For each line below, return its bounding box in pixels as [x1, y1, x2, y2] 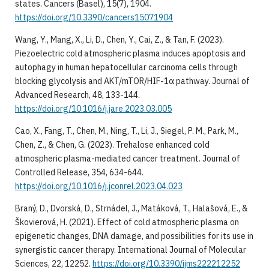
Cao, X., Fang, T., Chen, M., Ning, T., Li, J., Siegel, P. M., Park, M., [14, 125, 238, 136]
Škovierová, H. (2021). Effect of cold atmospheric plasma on [14, 216, 239, 228]
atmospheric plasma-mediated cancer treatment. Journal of [14, 153, 240, 164]
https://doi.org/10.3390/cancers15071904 [14, 11, 173, 23]
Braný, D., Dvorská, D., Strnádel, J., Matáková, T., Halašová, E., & [14, 202, 248, 214]
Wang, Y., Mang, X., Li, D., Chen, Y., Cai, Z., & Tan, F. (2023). [14, 34, 224, 45]
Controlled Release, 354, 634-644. [14, 166, 144, 178]
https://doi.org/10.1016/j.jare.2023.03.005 [14, 103, 172, 114]
